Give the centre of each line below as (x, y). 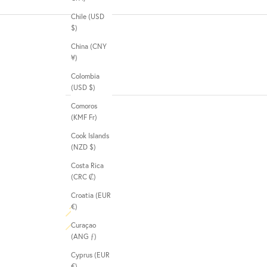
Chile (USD (88, 17)
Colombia (85, 76)
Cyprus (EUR (90, 255)
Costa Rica (87, 166)
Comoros (84, 106)
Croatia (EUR (91, 195)
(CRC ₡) (92, 177)
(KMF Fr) (93, 117)
